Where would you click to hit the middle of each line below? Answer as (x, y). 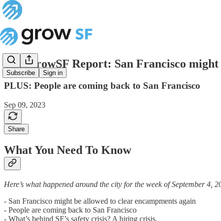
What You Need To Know (68, 150)
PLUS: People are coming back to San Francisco (102, 85)
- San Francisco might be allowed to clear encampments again (100, 201)
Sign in (53, 73)
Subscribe (21, 73)
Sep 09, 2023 (25, 105)
